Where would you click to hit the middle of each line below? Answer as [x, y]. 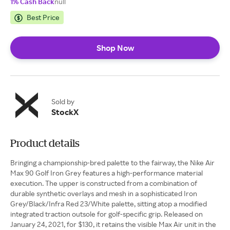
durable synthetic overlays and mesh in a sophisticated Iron [104, 193]
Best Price [43, 17]
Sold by [63, 101]
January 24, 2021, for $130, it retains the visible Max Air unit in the [113, 224]
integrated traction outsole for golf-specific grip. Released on [107, 214]
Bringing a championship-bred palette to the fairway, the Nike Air [112, 162]
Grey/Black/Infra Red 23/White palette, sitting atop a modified [109, 204]
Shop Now [115, 48]
